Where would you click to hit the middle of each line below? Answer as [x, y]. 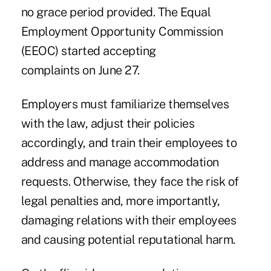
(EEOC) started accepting [88, 51]
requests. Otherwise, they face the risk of [130, 182]
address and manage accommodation [120, 162]
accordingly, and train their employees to [129, 143]
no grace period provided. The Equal [116, 12]
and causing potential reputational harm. [128, 240]
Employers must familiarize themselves [125, 104]
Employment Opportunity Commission [122, 32]
